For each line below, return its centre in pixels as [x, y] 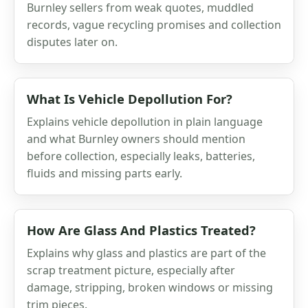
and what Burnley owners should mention [136, 139]
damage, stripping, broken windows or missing [150, 287]
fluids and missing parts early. [104, 173]
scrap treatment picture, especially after [131, 270]
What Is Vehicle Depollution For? [130, 98]
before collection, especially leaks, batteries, [141, 156]
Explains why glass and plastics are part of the [146, 253]
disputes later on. [72, 42]
